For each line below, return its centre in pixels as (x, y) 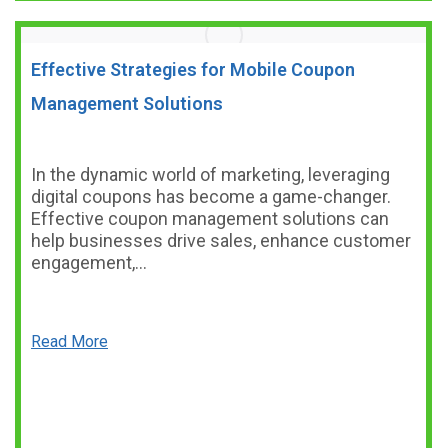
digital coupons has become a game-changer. (211, 196)
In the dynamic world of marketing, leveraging (210, 174)
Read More (69, 341)
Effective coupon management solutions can (210, 218)
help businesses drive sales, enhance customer (221, 240)
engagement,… (89, 262)
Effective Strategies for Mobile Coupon (193, 69)
